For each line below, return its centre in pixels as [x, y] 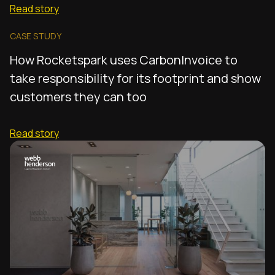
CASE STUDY [36, 36]
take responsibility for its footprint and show [135, 79]
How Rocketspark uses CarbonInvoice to [124, 60]
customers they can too [78, 97]
